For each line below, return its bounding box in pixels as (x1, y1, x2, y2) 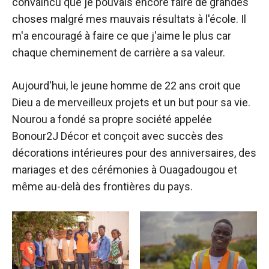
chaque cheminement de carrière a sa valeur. (12, 46, 225, 59)
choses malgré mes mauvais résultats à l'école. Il (12, 13, 246, 25)
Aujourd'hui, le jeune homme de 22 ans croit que (12, 79, 241, 92)
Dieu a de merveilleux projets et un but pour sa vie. (12, 96, 250, 109)
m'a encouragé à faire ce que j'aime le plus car (12, 29, 231, 42)
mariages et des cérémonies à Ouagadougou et (12, 163, 237, 176)
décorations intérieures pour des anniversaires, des (12, 147, 256, 159)
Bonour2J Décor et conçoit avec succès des (12, 130, 223, 142)
